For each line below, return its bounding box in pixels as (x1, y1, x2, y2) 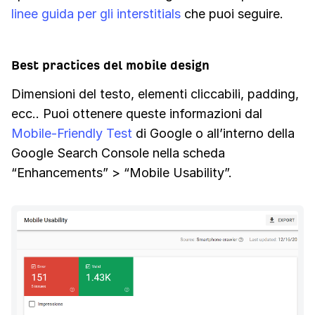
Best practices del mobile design (11, 58, 210, 72)
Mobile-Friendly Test (11, 126, 132, 141)
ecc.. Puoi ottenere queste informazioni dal (11, 106, 262, 122)
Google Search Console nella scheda (11, 146, 225, 161)
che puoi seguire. (181, 6, 283, 22)
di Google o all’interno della (132, 126, 295, 141)
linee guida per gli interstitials (11, 6, 181, 22)
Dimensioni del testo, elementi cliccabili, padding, (11, 86, 299, 102)
